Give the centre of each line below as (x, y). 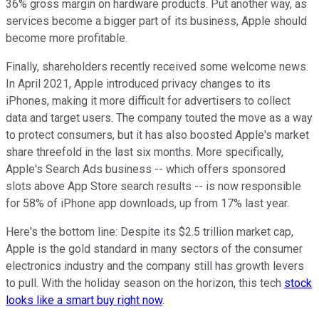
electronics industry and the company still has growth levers (155, 266)
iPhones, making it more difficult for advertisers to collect (148, 100)
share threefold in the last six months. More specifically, (145, 152)
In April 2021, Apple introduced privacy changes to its (138, 83)
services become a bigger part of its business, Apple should (156, 21)
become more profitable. (67, 38)
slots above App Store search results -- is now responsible (153, 186)
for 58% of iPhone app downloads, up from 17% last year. (147, 203)
